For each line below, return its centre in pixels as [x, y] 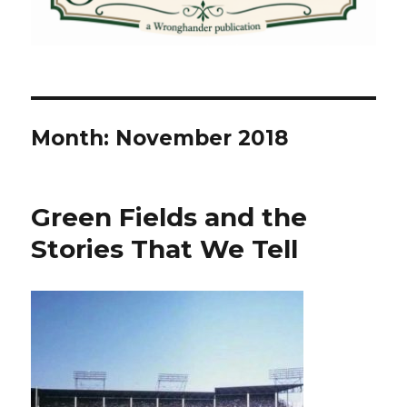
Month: [74, 139]
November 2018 [202, 139]
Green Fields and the [169, 218]
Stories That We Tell [165, 249]
